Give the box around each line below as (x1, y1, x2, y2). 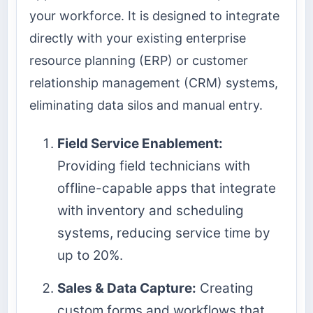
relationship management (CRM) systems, (29, 75, 278, 91)
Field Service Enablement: (57, 135, 223, 152)
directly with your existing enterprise (29, 31, 246, 46)
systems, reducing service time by (57, 224, 270, 241)
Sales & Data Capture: (57, 280, 196, 297)
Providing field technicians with (57, 157, 250, 174)
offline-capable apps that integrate (57, 180, 276, 196)
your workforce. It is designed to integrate (29, 8, 279, 24)
